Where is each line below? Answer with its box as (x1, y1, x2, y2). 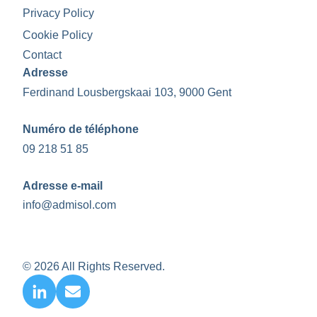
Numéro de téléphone (22, 122, 139, 135)
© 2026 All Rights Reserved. (22, 260, 165, 272)
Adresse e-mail (22, 179, 103, 192)
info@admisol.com (22, 199, 116, 212)
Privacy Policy (22, 7, 94, 20)
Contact (22, 49, 62, 62)
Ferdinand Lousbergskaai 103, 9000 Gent (22, 86, 231, 98)
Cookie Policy (22, 29, 93, 42)
